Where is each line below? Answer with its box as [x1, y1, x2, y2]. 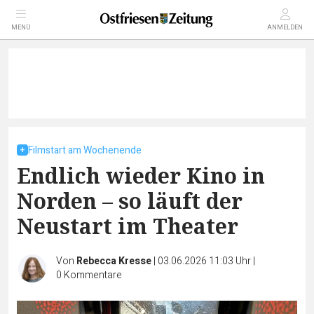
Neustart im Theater [17, 212, 238, 240]
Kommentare [64, 268, 122, 282]
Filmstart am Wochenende [28, 143, 142, 158]
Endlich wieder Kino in [17, 161, 265, 190]
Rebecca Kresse [76, 254, 151, 268]
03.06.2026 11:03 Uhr [158, 254, 253, 268]
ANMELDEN [267, 23, 303, 32]
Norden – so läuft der [17, 186, 243, 215]
